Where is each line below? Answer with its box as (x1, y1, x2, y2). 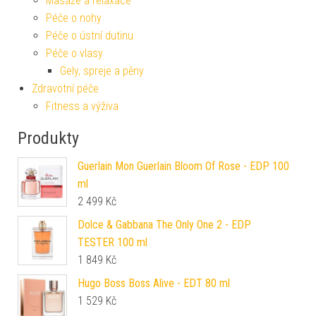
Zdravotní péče (32, 81, 99, 95)
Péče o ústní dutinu (46, 28, 133, 42)
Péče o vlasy (46, 46, 103, 60)
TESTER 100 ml (78, 235, 147, 249)
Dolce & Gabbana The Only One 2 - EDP (78, 217, 251, 231)
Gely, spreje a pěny (60, 63, 144, 78)
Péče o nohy (46, 11, 102, 25)
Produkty (18, 128, 79, 148)
